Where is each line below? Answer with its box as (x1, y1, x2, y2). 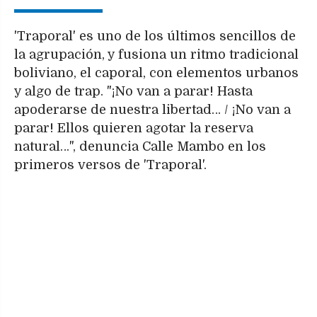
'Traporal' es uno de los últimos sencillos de (14, 28, 296, 43)
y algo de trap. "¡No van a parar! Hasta (14, 83, 253, 98)
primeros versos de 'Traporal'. (14, 157, 207, 172)
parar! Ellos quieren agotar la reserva (14, 120, 253, 135)
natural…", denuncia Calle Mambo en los (14, 139, 266, 154)
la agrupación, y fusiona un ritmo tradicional (14, 47, 299, 62)
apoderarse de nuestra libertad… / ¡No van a (14, 102, 291, 117)
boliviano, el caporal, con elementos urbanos (14, 65, 299, 80)
